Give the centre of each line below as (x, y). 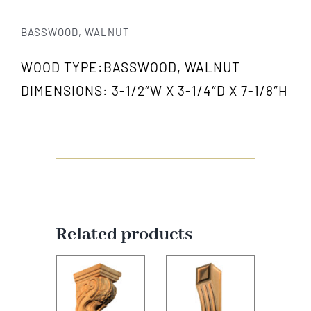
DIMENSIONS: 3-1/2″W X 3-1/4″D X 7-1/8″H (154, 91)
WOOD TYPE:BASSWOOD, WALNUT (130, 67)
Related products (124, 235)
